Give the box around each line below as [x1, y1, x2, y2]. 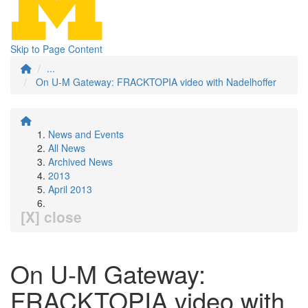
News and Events [48, 127, 124, 141]
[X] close [21, 206, 82, 227]
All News [48, 141, 85, 155]
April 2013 [48, 182, 92, 196]
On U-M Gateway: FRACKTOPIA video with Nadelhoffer [36, 75, 276, 89]
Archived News [48, 155, 113, 168]
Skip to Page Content [10, 42, 102, 56]
